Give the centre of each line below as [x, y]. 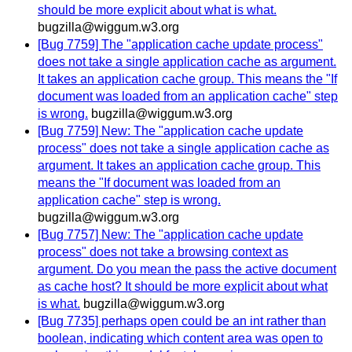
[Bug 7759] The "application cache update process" [180, 45]
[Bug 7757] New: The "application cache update [170, 235]
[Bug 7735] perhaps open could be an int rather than [182, 321]
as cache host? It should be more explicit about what [183, 287]
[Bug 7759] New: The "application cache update [170, 131]
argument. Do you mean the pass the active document [187, 269]
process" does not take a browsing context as [163, 252]
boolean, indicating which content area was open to [180, 339]
